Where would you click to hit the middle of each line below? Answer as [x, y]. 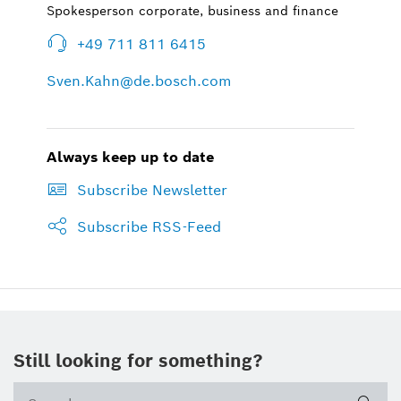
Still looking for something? [138, 361]
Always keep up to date [131, 158]
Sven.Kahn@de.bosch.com [140, 81]
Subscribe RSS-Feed [149, 227]
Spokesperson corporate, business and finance [193, 11]
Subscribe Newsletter [153, 191]
